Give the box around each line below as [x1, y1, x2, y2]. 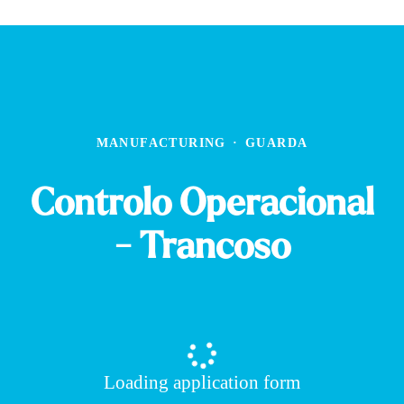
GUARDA [245, 136, 308, 150]
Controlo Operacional [30, 184, 374, 222]
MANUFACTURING [96, 136, 226, 150]
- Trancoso [114, 227, 290, 265]
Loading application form [104, 372, 300, 393]
